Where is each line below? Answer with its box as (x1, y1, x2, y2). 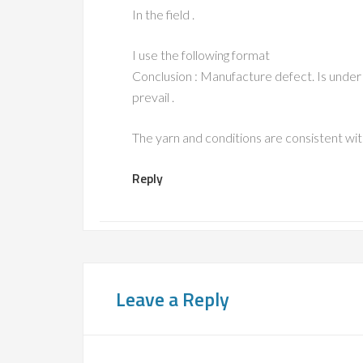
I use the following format (132, 47, 270, 62)
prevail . (132, 89, 174, 105)
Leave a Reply (116, 284, 229, 314)
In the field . (132, 6, 194, 22)
